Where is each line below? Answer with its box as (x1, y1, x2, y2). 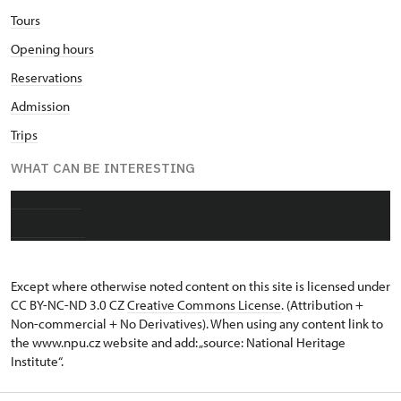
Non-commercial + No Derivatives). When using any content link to (11, 315, 383, 332)
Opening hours (11, 40, 94, 57)
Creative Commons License (127, 296, 281, 313)
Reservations (11, 69, 82, 86)
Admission (11, 98, 70, 115)
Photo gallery (11, 221, 85, 238)
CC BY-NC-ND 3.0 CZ (11, 296, 127, 313)
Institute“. (11, 353, 64, 370)
